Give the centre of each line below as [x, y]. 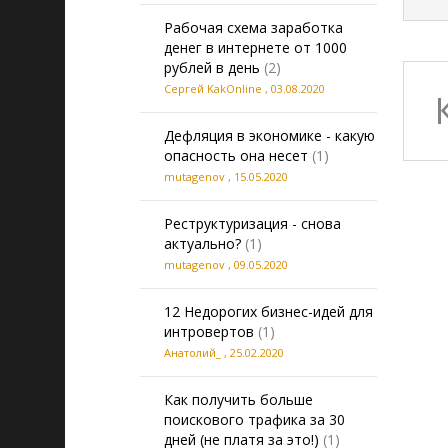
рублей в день [212, 67]
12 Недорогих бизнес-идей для [268, 311]
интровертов [209, 331]
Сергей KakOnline [213, 88]
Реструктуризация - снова [252, 223]
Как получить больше [238, 399]
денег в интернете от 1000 [255, 47]
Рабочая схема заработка [253, 27]
